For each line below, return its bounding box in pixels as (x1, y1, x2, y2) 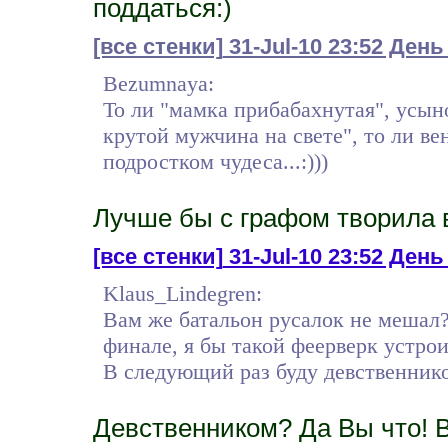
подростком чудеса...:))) (102, 148, 328, 174)
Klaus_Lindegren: (102, 280, 262, 306)
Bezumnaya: (102, 70, 214, 96)
